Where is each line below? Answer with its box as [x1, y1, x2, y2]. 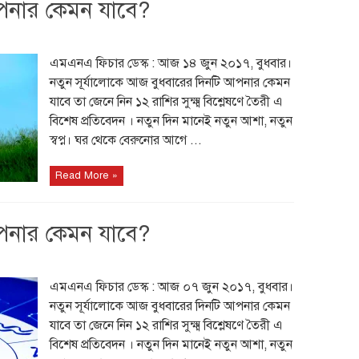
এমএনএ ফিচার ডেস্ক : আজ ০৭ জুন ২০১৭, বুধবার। [49, 279, 293, 295]
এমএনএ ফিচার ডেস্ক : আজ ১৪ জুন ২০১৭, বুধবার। [49, 55, 292, 71]
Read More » [54, 169, 118, 182]
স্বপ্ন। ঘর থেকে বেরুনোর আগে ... [49, 132, 202, 148]
